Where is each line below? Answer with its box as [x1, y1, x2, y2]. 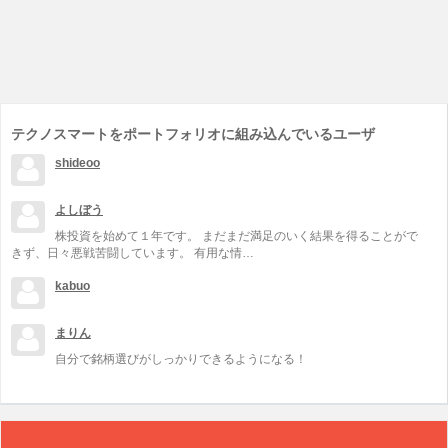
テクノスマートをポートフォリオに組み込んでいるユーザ [11, 126, 375, 143]
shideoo [55, 156, 100, 171]
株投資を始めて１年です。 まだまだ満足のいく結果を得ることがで [55, 229, 418, 244]
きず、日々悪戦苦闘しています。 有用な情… [11, 246, 254, 261]
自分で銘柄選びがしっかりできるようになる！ [55, 352, 307, 367]
